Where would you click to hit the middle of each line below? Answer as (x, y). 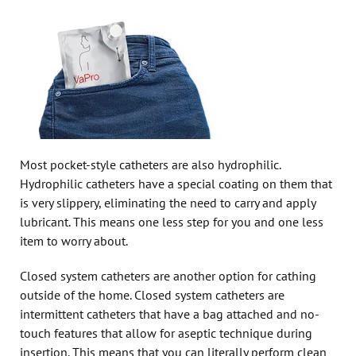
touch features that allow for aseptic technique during (166, 333)
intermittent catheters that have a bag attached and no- (170, 313)
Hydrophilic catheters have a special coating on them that (176, 183)
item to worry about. (74, 240)
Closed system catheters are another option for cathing (168, 275)
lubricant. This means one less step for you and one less (172, 221)
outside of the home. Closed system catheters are (152, 294)
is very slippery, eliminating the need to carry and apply (168, 202)
